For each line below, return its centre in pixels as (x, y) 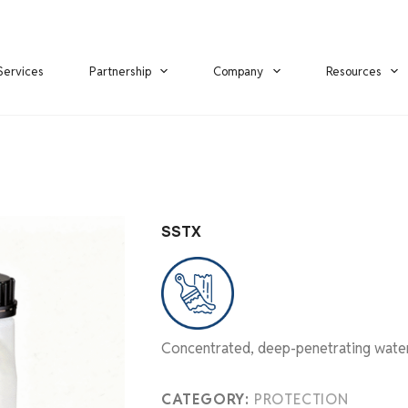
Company (239, 71)
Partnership (120, 71)
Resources (353, 71)
